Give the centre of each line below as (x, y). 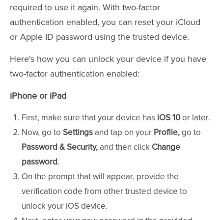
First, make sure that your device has (89, 118)
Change (166, 147)
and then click (126, 147)
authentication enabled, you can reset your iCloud (105, 22)
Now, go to (42, 133)
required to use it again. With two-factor (85, 8)
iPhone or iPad (38, 96)
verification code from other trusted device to (104, 192)
